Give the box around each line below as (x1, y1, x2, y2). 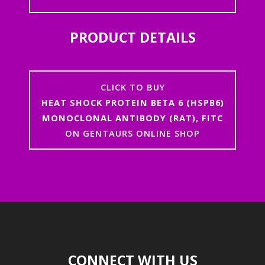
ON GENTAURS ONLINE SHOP (65, 127, 200, 139)
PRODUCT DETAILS (69, 27, 196, 47)
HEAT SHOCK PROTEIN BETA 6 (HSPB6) (41, 96, 224, 108)
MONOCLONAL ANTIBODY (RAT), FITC (42, 111, 223, 124)
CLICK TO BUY (100, 80, 165, 93)
